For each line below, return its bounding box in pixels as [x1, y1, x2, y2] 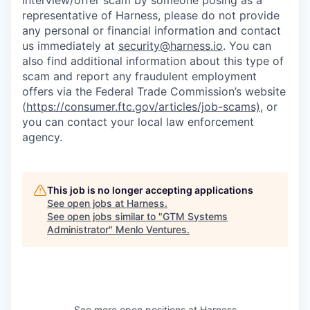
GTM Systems [163, 210, 228, 223]
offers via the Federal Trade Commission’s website [22, 84, 286, 99]
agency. [22, 130, 62, 145]
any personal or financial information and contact [22, 24, 281, 38]
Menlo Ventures [116, 224, 187, 236]
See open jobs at [47, 197, 127, 210]
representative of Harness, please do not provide [22, 8, 280, 23]
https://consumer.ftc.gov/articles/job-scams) [26, 100, 260, 114]
